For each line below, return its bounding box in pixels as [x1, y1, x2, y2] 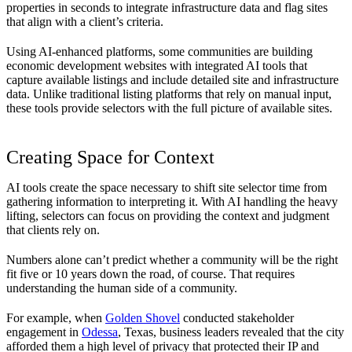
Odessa [82, 325, 118, 339]
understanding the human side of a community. [6, 281, 237, 295]
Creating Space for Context [6, 147, 214, 168]
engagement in [6, 325, 82, 339]
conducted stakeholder [180, 311, 294, 325]
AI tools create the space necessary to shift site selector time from [6, 181, 327, 195]
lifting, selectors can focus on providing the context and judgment [6, 209, 329, 223]
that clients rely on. [6, 223, 100, 237]
